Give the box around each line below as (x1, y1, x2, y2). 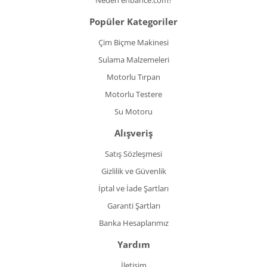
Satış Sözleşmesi (105, 148, 162, 159)
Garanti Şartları (107, 200, 160, 211)
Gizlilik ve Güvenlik (101, 166, 166, 176)
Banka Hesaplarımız (98, 218, 169, 228)
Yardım (117, 238, 150, 250)
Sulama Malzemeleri (98, 54, 169, 65)
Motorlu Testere (105, 89, 162, 100)
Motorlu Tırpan (107, 72, 160, 82)
